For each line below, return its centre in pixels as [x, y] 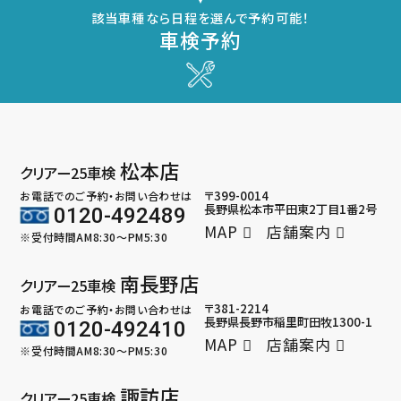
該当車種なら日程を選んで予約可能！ [200, 18]
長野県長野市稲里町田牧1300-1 [289, 322]
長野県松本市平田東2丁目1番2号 [291, 209]
